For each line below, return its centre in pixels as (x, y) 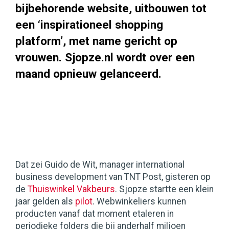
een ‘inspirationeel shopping (89, 25)
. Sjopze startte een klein (164, 189)
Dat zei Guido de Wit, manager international (100, 165)
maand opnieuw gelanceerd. (88, 74)
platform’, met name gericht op (96, 41)
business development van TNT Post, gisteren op (113, 177)
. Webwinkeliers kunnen (139, 202)
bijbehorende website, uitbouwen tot (111, 8)
